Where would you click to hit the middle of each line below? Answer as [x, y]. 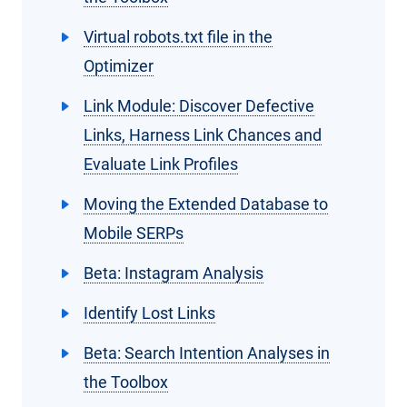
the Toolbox [126, 382]
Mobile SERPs [134, 233]
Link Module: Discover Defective [199, 106]
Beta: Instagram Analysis [174, 273]
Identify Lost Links [149, 313]
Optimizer [119, 66]
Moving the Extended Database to [206, 204]
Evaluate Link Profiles [161, 164]
